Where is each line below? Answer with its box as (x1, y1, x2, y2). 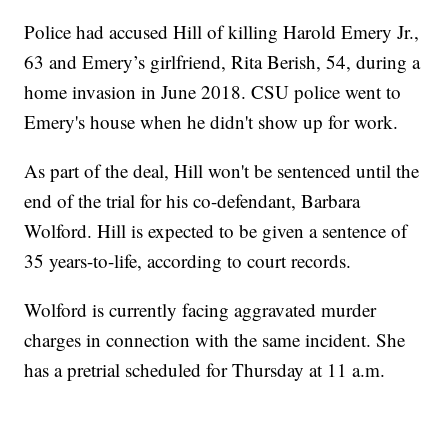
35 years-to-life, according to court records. (24, 248, 352, 274)
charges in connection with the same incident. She (24, 327, 406, 353)
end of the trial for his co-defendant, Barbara (24, 188, 361, 214)
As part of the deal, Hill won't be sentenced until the (24, 158, 420, 184)
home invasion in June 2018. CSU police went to (24, 79, 402, 105)
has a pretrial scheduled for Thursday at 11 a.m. (24, 357, 386, 383)
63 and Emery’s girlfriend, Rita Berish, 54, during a (24, 49, 421, 75)
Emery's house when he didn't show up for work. (24, 109, 399, 135)
